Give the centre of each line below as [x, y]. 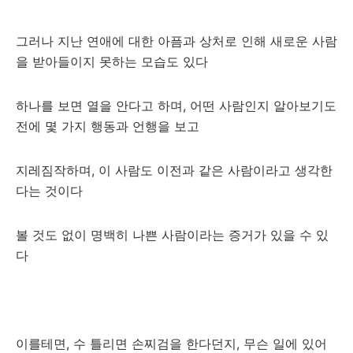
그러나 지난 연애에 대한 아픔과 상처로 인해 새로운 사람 [176, 41]
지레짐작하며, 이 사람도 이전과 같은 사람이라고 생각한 [174, 170]
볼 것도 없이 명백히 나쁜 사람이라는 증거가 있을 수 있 [172, 235]
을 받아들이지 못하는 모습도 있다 [112, 61]
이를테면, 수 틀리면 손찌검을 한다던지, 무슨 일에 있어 [171, 344]
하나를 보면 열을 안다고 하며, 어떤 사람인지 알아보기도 [176, 106]
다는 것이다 [49, 191]
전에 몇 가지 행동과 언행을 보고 [108, 126]
